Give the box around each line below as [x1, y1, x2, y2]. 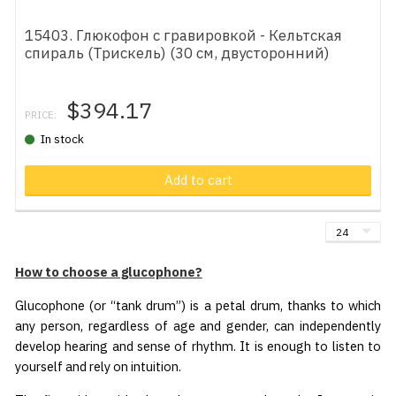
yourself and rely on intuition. [14, 357, 181, 375]
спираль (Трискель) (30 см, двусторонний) [25, 42, 331, 63]
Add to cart [164, 171, 232, 189]
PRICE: [25, 107, 57, 121]
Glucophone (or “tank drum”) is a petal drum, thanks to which [14, 296, 382, 314]
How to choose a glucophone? [14, 263, 202, 281]
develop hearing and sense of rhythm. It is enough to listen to [14, 337, 382, 354]
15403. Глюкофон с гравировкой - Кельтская [25, 25, 343, 45]
